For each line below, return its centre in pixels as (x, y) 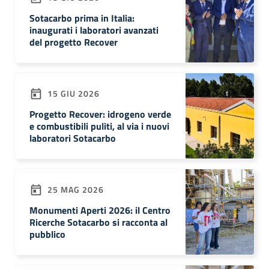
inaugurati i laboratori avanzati (94, 30)
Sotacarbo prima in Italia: (82, 18)
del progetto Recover (74, 42)
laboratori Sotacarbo (73, 138)
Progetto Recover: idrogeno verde (100, 114)
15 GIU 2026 (72, 93)
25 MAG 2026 (74, 189)
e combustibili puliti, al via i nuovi (99, 126)
